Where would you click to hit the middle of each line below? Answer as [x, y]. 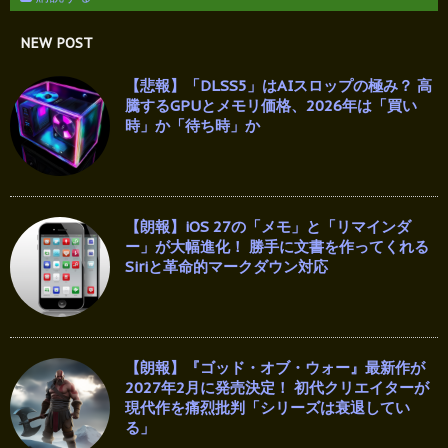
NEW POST [56, 42]
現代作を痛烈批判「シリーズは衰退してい [267, 407]
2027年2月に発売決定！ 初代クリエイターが [277, 387]
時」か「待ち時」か [192, 125]
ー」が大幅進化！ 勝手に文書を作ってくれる [277, 246]
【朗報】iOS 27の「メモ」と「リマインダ [268, 226]
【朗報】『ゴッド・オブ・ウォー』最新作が [275, 367]
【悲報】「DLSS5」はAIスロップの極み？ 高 [278, 85]
